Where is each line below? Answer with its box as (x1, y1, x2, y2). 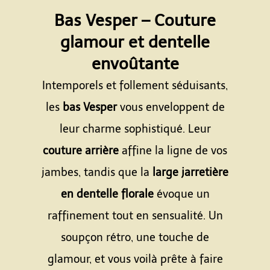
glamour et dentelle (60, 32, 210, 52)
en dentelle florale (60, 187, 154, 201)
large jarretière (152, 166, 228, 179)
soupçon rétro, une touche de (61, 231, 209, 244)
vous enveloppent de (116, 101, 225, 114)
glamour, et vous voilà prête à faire (47, 253, 223, 266)
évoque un (153, 187, 210, 201)
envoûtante (91, 54, 179, 74)
